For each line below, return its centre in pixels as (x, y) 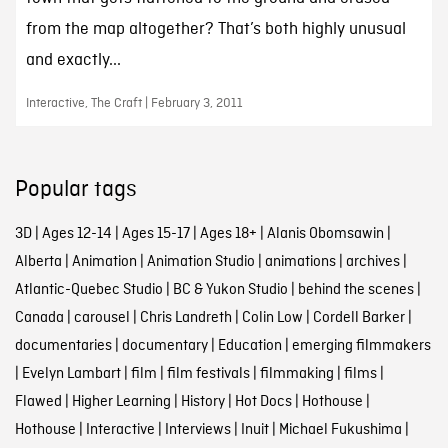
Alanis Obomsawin (325, 233)
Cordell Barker (358, 317)
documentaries (63, 345)
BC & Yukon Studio (230, 289)
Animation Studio (200, 261)
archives (372, 261)
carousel (101, 317)
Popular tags (75, 189)
